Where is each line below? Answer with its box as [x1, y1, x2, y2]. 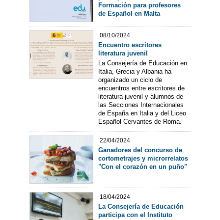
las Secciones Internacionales [98, 101, 184, 109]
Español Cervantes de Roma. [98, 117, 182, 125]
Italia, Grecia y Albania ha [98, 67, 171, 75]
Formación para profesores [98, 1, 181, 9]
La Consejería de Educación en [98, 59, 187, 67]
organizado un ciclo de [98, 76, 162, 83]
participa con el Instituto [98, 211, 172, 219]
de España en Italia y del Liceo [98, 109, 186, 117]
